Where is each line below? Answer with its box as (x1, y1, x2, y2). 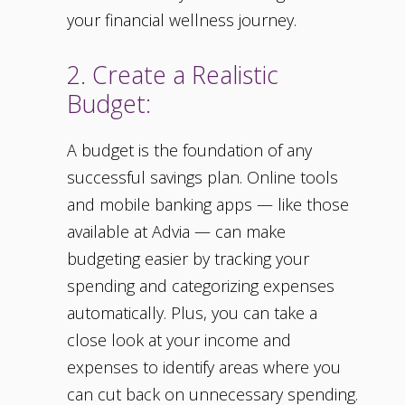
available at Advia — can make (67, 221, 286, 243)
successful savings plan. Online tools (67, 166, 338, 189)
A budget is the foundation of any (67, 139, 312, 162)
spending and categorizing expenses (67, 275, 334, 297)
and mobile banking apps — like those (67, 193, 349, 216)
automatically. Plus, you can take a (67, 302, 317, 325)
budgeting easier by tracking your (67, 248, 309, 270)
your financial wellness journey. (67, 9, 297, 32)
